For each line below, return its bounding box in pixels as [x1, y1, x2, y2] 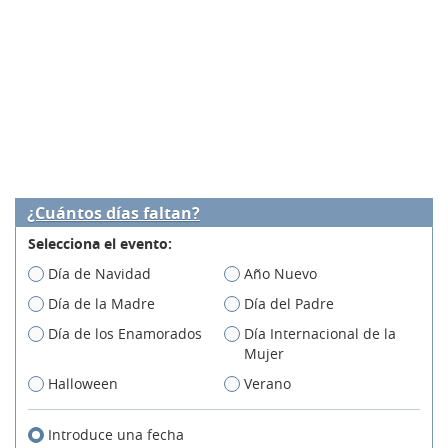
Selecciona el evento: [28, 234, 172, 254]
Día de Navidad [48, 264, 151, 284]
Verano [244, 374, 291, 394]
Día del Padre [244, 294, 334, 314]
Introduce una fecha [48, 425, 184, 445]
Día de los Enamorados [48, 324, 202, 344]
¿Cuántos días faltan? [27, 202, 200, 225]
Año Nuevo [244, 264, 317, 284]
